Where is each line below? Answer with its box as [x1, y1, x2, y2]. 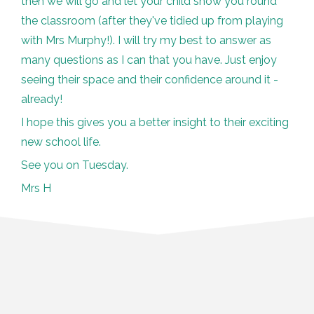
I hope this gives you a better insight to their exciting [21, 116, 289, 129]
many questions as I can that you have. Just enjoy [21, 53, 277, 67]
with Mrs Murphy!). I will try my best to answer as [21, 34, 271, 47]
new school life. [21, 135, 101, 149]
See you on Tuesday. [21, 158, 128, 172]
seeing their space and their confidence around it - [21, 73, 278, 86]
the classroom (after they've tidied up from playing [21, 14, 283, 27]
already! [21, 93, 62, 106]
